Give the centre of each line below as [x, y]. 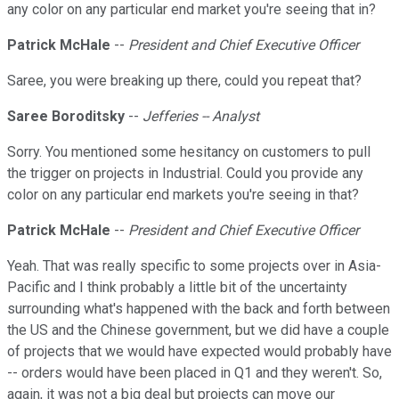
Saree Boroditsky [66, 117]
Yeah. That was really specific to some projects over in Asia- [194, 266]
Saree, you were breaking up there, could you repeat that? [184, 81]
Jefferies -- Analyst [201, 117]
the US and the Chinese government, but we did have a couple [198, 330]
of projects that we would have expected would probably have [199, 352]
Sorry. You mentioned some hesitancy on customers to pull [189, 152]
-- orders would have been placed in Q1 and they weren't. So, [195, 373]
